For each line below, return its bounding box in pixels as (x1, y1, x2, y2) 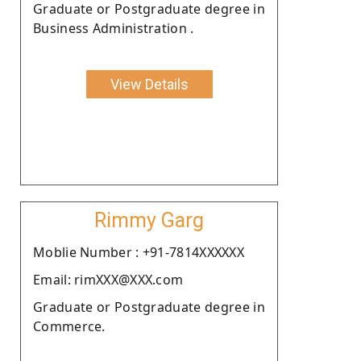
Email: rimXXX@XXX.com (33, 270, 184, 288)
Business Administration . (33, 19, 194, 37)
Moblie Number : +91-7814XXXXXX (33, 243, 244, 261)
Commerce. (33, 317, 106, 335)
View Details (110, 75, 189, 93)
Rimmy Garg (94, 208, 204, 232)
